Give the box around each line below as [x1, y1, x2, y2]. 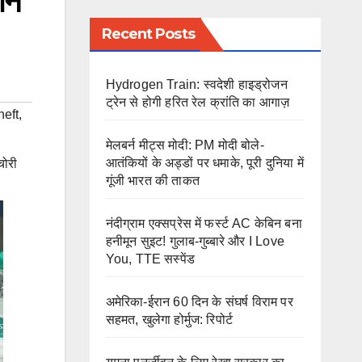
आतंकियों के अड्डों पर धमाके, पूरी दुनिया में [105, 156, 304, 170]
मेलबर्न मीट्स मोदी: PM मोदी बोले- [105, 138, 264, 153]
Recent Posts [101, 25, 195, 44]
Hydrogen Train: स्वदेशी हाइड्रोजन [105, 78, 288, 92]
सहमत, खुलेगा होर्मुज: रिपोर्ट [105, 313, 234, 327]
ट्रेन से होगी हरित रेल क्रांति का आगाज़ [105, 95, 290, 110]
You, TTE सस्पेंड [105, 252, 196, 267]
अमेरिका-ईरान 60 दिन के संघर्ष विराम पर [105, 295, 293, 309]
